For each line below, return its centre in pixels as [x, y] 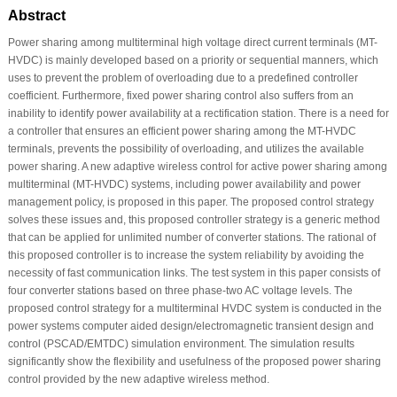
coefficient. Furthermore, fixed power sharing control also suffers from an [180, 95]
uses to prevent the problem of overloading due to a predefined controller [183, 78]
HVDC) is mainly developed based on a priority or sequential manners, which [193, 60]
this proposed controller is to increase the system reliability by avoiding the [186, 255]
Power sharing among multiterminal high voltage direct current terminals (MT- [192, 42]
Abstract [36, 15]
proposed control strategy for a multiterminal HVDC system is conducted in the [195, 308]
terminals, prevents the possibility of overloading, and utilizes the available [186, 148]
